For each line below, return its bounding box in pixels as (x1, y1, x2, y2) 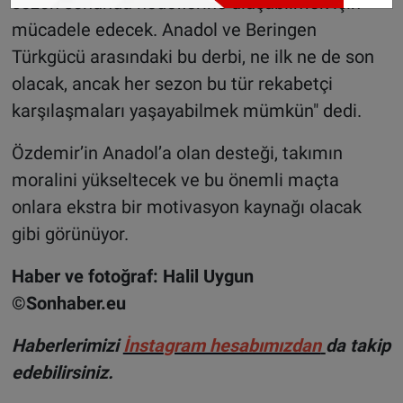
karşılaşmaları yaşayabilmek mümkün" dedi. (11, 100, 362, 122)
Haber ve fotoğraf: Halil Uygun (11, 265, 254, 288)
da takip (325, 335, 390, 357)
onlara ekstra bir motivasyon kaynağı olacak (11, 196, 362, 219)
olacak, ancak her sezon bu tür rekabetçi (11, 73, 333, 95)
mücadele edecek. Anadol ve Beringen (11, 19, 317, 41)
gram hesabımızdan (163, 335, 321, 357)
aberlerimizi (23, 335, 119, 357)
